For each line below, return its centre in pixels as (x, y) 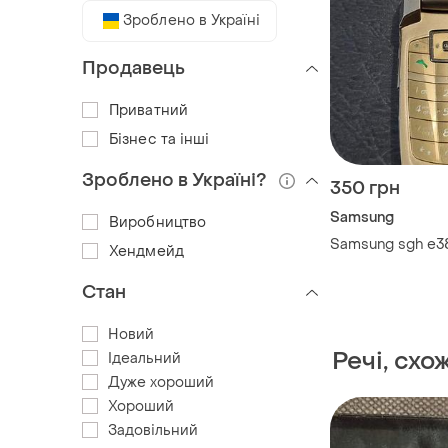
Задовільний (153, 430)
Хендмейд (146, 251)
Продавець (133, 68)
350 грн (365, 189)
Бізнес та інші (159, 139)
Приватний (148, 110)
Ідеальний (144, 358)
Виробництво (158, 222)
